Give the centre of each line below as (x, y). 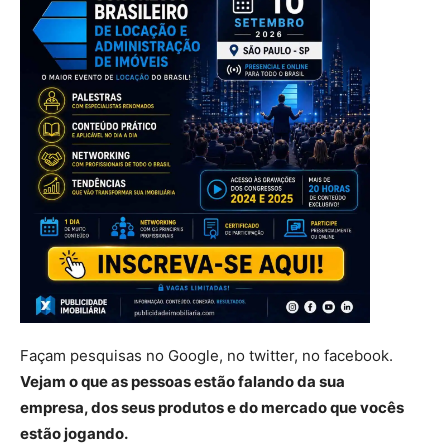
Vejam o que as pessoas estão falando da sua (182, 381)
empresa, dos (69, 407)
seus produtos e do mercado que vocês (261, 407)
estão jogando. (74, 433)
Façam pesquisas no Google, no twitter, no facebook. (208, 355)
